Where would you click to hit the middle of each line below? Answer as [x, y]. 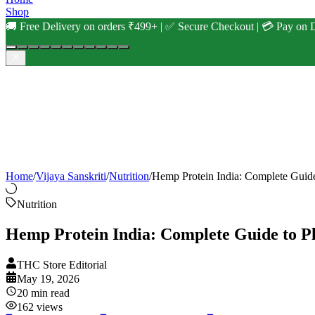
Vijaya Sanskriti [71, 176]
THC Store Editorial [62, 265]
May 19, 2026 [48, 279]
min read [49, 293]
